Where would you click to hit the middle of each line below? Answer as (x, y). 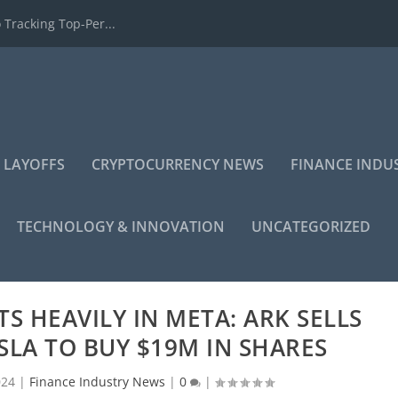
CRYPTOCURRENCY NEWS (178, 164)
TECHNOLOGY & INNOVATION (121, 227)
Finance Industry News (97, 382)
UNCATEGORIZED (311, 227)
